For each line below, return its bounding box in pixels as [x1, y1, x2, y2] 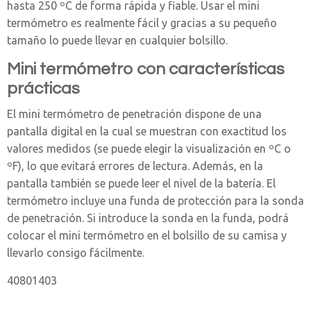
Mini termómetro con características [7, 60, 285, 78]
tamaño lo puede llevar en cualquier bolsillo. [7, 34, 228, 47]
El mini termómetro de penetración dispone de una [7, 108, 262, 121]
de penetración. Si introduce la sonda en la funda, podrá [7, 212, 289, 225]
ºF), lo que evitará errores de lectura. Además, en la [7, 160, 263, 173]
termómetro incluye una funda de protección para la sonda [7, 194, 304, 208]
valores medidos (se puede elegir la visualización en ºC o [7, 142, 291, 155]
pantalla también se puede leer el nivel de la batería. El [7, 177, 276, 190]
